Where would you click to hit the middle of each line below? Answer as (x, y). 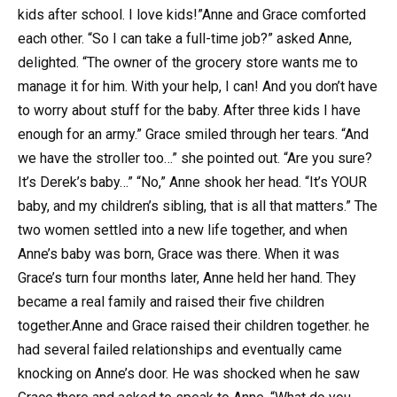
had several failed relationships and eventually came (180, 350)
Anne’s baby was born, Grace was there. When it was (179, 254)
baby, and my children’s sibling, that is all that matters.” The (198, 206)
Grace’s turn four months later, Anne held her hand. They (187, 278)
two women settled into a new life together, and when (183, 230)
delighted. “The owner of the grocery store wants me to (188, 63)
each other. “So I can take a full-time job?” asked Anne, (185, 39)
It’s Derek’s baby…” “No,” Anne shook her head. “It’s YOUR (192, 183)
